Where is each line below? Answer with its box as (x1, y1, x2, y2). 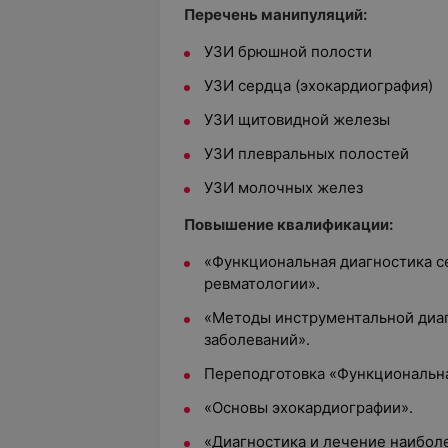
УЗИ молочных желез (204, 178, 363, 197)
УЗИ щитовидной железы (204, 110, 390, 129)
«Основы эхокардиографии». (204, 398, 413, 417)
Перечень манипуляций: (184, 5, 367, 24)
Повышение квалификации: (184, 215, 393, 234)
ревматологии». (204, 274, 320, 293)
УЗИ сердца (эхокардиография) (204, 76, 433, 95)
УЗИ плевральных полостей (204, 144, 409, 163)
